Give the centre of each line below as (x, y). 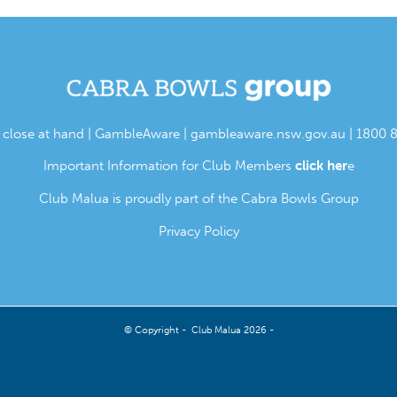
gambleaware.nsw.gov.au (268, 133)
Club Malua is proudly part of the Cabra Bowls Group (198, 198)
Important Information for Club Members (167, 166)
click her (321, 166)
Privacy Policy (198, 231)
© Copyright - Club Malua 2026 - (198, 330)
